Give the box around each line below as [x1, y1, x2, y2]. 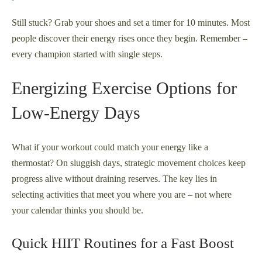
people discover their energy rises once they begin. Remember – [12, 33, 247, 44]
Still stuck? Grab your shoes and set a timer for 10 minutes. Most [12, 18, 250, 28]
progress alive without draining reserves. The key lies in [12, 174, 217, 184]
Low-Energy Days [12, 103, 140, 123]
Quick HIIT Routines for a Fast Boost [12, 235, 234, 251]
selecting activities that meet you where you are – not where [12, 189, 232, 200]
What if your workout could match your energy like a [12, 142, 208, 153]
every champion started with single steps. [12, 49, 163, 60]
